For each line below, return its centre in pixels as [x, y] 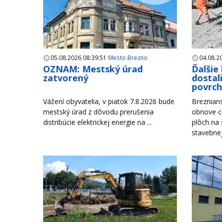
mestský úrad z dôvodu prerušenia [98, 112]
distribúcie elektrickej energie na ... [97, 122]
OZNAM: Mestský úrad [93, 69]
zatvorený [66, 78]
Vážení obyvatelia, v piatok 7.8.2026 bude [109, 102]
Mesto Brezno [128, 58]
